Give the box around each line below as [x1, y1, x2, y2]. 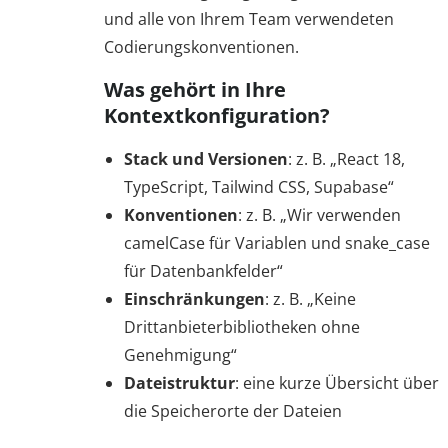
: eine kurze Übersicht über [235, 372, 439, 394]
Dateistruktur [124, 372, 235, 394]
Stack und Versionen [124, 148, 288, 170]
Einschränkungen [124, 288, 265, 310]
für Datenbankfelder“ [124, 260, 283, 282]
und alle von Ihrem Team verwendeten [104, 8, 394, 30]
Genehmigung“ [124, 344, 237, 366]
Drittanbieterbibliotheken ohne [124, 316, 360, 338]
